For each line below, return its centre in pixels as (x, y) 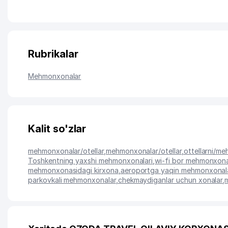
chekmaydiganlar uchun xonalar (170, 180)
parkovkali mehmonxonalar (72, 180)
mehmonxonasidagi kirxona (73, 170)
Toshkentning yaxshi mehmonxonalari (91, 161)
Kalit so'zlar (57, 129)
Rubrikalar (53, 54)
